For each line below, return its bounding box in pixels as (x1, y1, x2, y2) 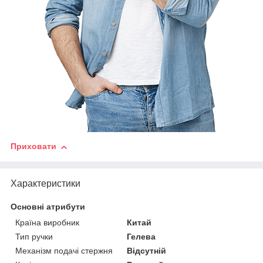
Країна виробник (15, 218, 79, 228)
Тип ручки (15, 232, 53, 242)
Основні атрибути (11, 202, 85, 212)
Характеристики (11, 178, 80, 189)
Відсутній (127, 246, 167, 256)
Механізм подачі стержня (15, 246, 113, 256)
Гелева (127, 232, 156, 242)
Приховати (11, 141, 56, 151)
